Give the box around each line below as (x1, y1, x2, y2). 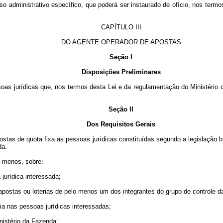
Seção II (109, 106, 133, 113)
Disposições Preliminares (81, 68, 161, 76)
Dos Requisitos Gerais (87, 120, 155, 128)
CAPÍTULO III (101, 23, 141, 31)
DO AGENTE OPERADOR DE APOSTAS (61, 38, 181, 46)
